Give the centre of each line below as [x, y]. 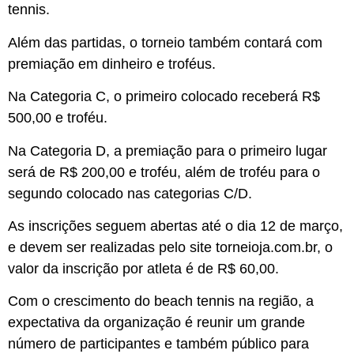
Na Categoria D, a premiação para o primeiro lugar [168, 151]
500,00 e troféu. [58, 118]
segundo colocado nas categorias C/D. [130, 193]
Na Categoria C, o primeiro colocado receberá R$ [164, 97]
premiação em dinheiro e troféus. [112, 64]
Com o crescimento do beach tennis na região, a [161, 301]
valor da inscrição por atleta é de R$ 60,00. [143, 269]
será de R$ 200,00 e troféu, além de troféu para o [164, 172]
